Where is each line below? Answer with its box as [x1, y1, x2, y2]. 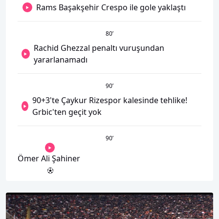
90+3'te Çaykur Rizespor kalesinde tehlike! [32, 95, 187, 106]
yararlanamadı [33, 54, 88, 65]
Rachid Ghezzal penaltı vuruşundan [33, 43, 164, 53]
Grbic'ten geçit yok [32, 107, 102, 117]
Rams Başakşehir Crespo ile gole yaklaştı [36, 2, 186, 13]
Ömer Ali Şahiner [18, 153, 80, 164]
